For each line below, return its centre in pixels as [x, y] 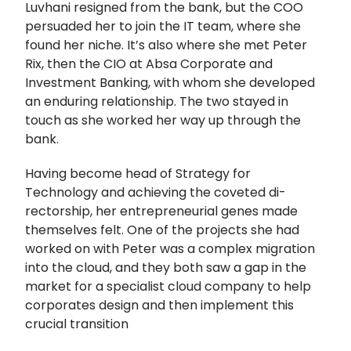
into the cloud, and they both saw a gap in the [166, 267]
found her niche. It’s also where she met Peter [166, 45]
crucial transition [77, 324]
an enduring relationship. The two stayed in [157, 101]
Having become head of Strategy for [138, 173]
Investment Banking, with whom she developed [170, 82]
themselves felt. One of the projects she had [162, 230]
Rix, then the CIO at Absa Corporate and [149, 63]
